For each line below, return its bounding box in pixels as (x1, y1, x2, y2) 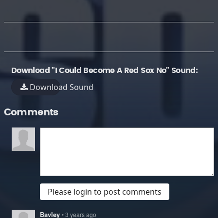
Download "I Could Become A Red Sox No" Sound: (11, 67, 198, 74)
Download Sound (28, 82, 94, 92)
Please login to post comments (48, 186, 162, 197)
